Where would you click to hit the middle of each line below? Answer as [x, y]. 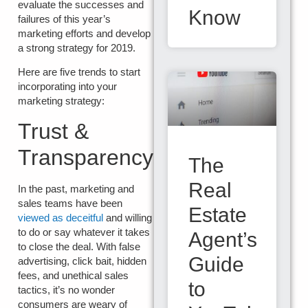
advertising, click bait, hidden [82, 261]
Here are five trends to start [79, 72]
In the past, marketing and [76, 188]
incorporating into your [67, 87]
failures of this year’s [64, 19]
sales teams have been [70, 203]
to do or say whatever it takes [84, 232]
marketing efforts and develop [84, 33]
